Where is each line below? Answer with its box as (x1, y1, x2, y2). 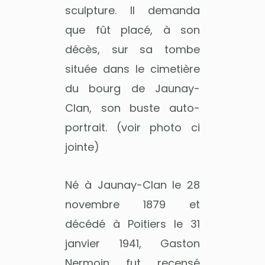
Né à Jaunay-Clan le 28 (65, 177, 200, 192)
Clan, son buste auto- (65, 100, 200, 115)
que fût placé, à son (65, 22, 200, 37)
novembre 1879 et (65, 197, 200, 212)
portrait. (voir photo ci (65, 119, 200, 135)
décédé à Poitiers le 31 (65, 216, 200, 231)
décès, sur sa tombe (65, 41, 200, 57)
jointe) (65, 139, 99, 154)
